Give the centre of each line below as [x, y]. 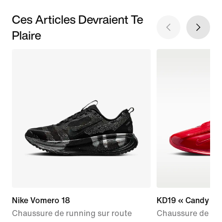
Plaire [27, 35]
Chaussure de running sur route [72, 213]
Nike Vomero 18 [41, 200]
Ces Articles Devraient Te [78, 19]
